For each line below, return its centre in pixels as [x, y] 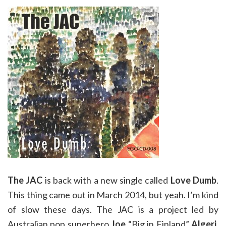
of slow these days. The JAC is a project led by [113, 209]
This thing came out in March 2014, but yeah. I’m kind [113, 195]
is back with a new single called [106, 180]
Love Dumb [193, 180]
